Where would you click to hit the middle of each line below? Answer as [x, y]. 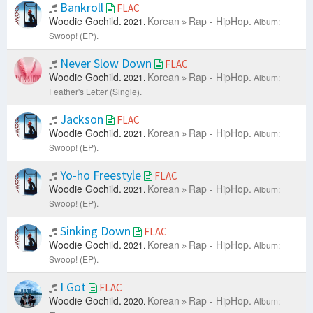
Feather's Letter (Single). [95, 92]
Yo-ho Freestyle [101, 175]
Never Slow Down [106, 64]
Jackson [82, 119]
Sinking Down [95, 231]
